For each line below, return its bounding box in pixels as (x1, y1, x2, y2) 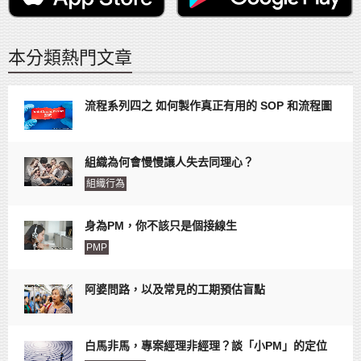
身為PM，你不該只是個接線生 (85, 218, 237, 232)
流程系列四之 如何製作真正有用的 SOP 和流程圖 (85, 98, 332, 112)
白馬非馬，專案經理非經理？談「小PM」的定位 (85, 338, 327, 352)
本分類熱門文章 (8, 47, 132, 68)
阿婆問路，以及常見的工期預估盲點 (85, 282, 265, 296)
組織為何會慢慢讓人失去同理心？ (85, 155, 254, 168)
